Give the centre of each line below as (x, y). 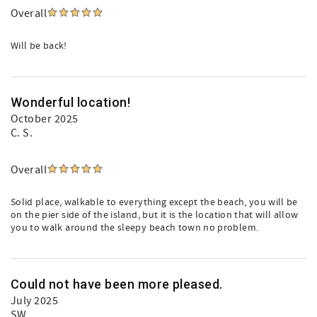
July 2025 (35, 301)
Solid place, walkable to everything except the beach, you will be (154, 202)
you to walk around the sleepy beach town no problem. (135, 228)
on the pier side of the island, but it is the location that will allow (155, 215)
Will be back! (39, 46)
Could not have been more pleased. (117, 284)
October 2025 (45, 119)
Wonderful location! (71, 102)
